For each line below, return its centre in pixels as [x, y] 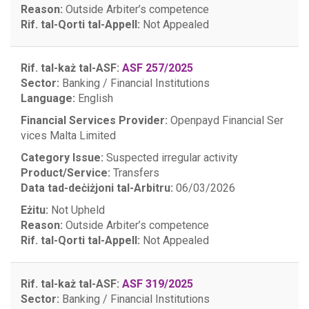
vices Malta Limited [68, 136]
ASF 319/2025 [158, 284]
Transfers [135, 173]
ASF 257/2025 [158, 68]
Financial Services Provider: [94, 120]
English [94, 98]
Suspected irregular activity [171, 158]
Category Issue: [62, 158]
